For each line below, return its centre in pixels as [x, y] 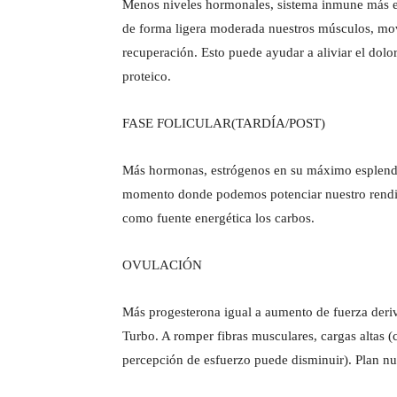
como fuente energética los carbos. [218, 218]
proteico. [147, 76]
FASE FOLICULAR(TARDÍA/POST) [224, 123]
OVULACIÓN [162, 265]
